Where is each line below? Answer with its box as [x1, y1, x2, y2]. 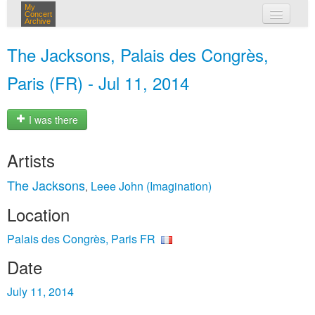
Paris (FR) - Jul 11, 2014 [7, 70, 189, 95]
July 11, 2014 [7, 283, 74, 300]
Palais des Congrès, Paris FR [7, 231, 155, 247]
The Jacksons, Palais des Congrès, [7, 42, 269, 67]
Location [7, 202, 70, 226]
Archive [25, 17, 51, 25]
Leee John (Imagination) [91, 178, 212, 194]
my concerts [147, 34, 209, 48]
